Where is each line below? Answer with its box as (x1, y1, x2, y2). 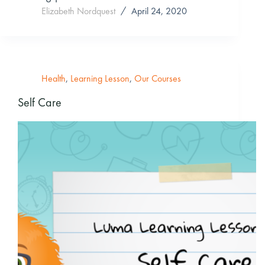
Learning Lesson (70, 72, 130, 85)
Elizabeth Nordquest (41, 5, 115, 18)
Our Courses (134, 72, 181, 85)
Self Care (18, 95, 62, 111)
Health (41, 72, 66, 85)
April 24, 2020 (131, 5, 187, 18)
